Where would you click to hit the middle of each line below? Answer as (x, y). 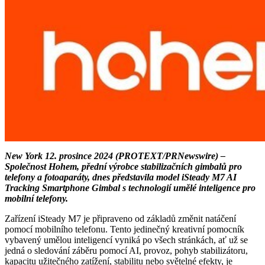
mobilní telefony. (36, 199)
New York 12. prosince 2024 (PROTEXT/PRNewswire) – (115, 156)
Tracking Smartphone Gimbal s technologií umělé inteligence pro (130, 188)
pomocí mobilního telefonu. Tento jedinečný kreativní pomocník (125, 230)
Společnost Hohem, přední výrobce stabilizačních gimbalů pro (123, 167)
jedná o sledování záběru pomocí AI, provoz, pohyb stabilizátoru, (126, 251)
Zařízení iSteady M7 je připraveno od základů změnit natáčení (120, 219)
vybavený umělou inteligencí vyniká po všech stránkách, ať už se (126, 240)
